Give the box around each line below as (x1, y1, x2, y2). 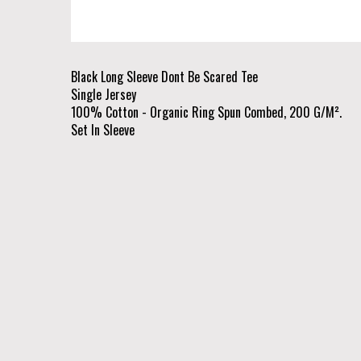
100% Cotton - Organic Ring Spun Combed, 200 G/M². (71, 102, 342, 122)
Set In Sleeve (71, 119, 135, 139)
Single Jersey (71, 84, 136, 104)
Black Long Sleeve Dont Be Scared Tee (71, 66, 258, 86)
